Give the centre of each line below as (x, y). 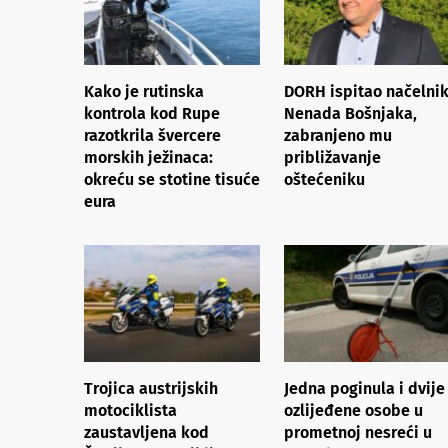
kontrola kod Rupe (152, 113)
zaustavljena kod (146, 432)
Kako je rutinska (144, 91)
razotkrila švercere (152, 135)
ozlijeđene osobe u (353, 410)
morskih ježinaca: (148, 157)
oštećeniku (324, 179)
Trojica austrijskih (151, 388)
